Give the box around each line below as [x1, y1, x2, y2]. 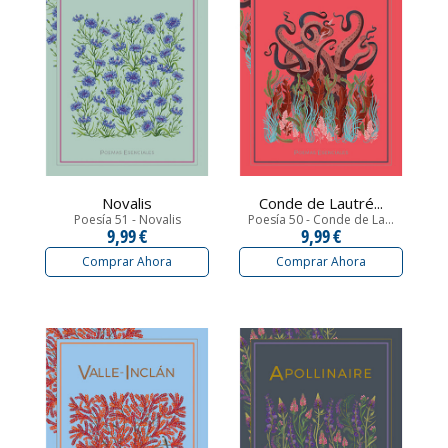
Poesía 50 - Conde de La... [248, 210, 394, 228]
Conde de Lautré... [259, 192, 383, 213]
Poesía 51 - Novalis [73, 210, 181, 228]
